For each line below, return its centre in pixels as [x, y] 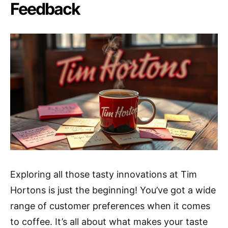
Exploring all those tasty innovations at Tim [104, 175]
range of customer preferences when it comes [110, 206]
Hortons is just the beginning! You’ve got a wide [113, 190]
